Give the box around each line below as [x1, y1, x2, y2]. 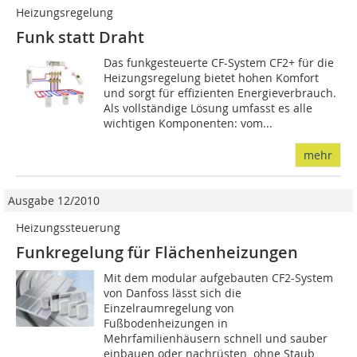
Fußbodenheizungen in [104, 316, 229, 331]
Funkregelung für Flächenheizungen [16, 241, 298, 264]
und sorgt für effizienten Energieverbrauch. [104, 85, 337, 101]
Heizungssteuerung [16, 220, 120, 236]
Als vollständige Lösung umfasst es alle [104, 100, 313, 116]
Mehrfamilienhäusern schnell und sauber [104, 331, 328, 347]
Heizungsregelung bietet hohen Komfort [104, 70, 320, 86]
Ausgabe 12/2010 [8, 193, 100, 209]
